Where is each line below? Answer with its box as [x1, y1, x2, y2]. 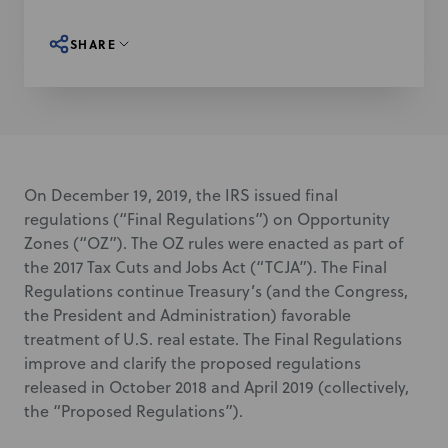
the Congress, [305, 280, 408, 302]
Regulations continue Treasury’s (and [24, 280, 305, 302]
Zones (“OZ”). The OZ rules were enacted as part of [24, 232, 403, 254]
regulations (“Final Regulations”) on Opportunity [24, 208, 390, 230]
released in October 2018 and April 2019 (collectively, [24, 376, 409, 398]
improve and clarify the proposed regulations [24, 352, 361, 374]
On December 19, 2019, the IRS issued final [24, 184, 338, 206]
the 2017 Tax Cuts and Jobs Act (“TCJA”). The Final [24, 256, 387, 278]
